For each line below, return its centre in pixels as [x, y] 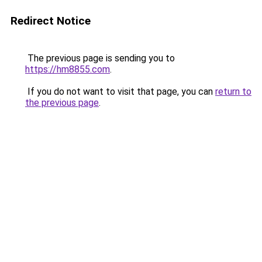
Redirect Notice [51, 21]
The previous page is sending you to [100, 58]
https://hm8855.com [68, 69]
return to [233, 92]
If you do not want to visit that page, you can [120, 92]
